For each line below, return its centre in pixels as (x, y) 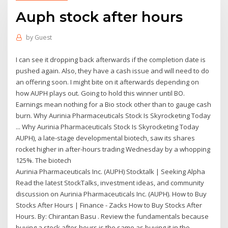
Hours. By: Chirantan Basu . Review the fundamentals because (112, 216)
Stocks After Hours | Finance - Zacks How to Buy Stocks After (109, 205)
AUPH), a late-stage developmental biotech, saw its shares (106, 138)
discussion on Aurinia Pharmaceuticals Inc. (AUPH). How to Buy (111, 194)
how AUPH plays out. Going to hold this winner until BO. (101, 93)
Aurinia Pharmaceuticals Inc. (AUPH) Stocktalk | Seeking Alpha (111, 171)
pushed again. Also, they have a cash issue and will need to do (113, 70)
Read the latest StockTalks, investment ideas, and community (110, 182)
